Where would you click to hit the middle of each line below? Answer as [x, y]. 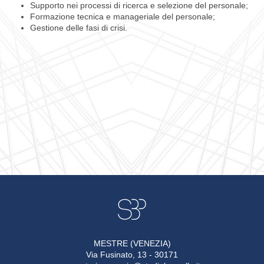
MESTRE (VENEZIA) [132, 243]
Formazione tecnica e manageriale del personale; [123, 16]
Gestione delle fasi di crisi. [79, 28]
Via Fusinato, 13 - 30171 [132, 254]
